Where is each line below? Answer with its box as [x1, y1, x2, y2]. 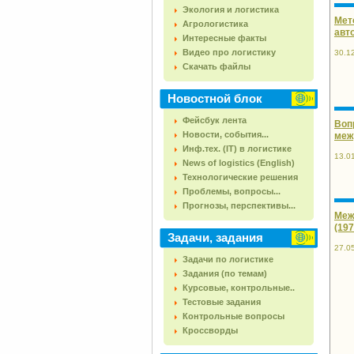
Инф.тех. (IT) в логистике [183, 144, 292, 153]
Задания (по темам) [183, 269, 267, 278]
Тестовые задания [183, 297, 261, 307]
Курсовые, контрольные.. [183, 283, 295, 292]
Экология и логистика [183, 5, 279, 14]
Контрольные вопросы [183, 311, 284, 321]
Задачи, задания [168, 231, 263, 244]
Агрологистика [183, 19, 248, 28]
